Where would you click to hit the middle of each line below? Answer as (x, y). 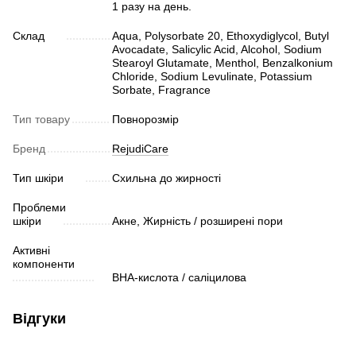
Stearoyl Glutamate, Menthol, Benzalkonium (222, 62)
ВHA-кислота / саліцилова (179, 277)
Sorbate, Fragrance (161, 89)
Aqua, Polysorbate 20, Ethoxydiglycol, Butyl (221, 35)
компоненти (44, 263)
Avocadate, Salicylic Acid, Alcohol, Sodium (217, 49)
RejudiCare (140, 148)
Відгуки (39, 318)
